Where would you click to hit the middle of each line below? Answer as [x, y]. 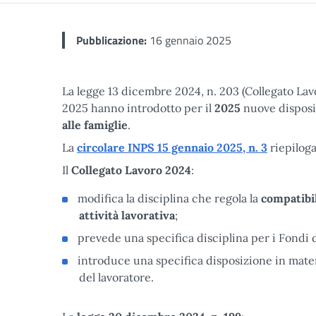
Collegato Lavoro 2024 [131, 170]
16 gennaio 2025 [189, 40]
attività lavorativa [127, 215]
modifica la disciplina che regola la [169, 198]
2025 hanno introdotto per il [138, 108]
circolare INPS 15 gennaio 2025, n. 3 [172, 147]
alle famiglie [95, 125]
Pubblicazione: [111, 40]
